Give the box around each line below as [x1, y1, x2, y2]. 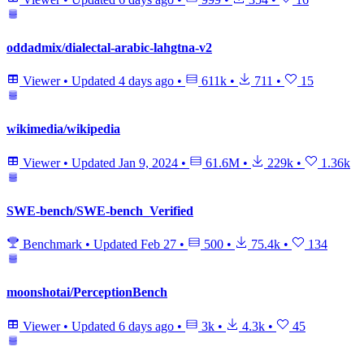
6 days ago [119, 318, 174, 333]
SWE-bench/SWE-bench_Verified [6, 203, 193, 218]
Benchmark [19, 237, 85, 252]
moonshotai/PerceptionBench [6, 285, 167, 300]
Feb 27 [141, 237, 176, 252]
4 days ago [119, 74, 174, 89]
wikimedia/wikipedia [6, 122, 120, 136]
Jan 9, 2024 [119, 155, 178, 170]
